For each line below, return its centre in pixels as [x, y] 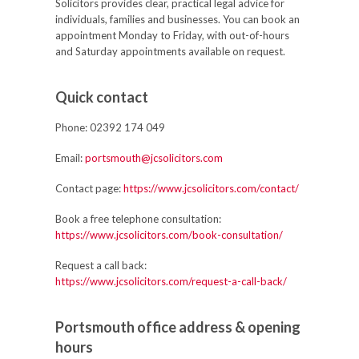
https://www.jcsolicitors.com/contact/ [211, 188]
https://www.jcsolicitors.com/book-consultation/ [169, 235]
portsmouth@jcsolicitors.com [154, 158]
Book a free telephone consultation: [138, 219]
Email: [69, 158]
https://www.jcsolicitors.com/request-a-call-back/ [171, 281]
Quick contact [102, 97]
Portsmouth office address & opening [178, 327]
